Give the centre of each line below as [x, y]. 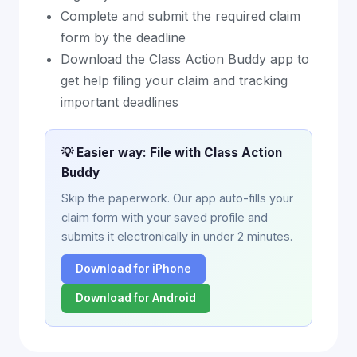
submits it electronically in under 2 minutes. [177, 236]
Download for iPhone [133, 269]
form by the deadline [123, 37]
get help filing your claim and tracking [174, 80]
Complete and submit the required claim [180, 16]
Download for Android [136, 298]
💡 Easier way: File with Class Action [172, 153]
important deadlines [120, 102]
